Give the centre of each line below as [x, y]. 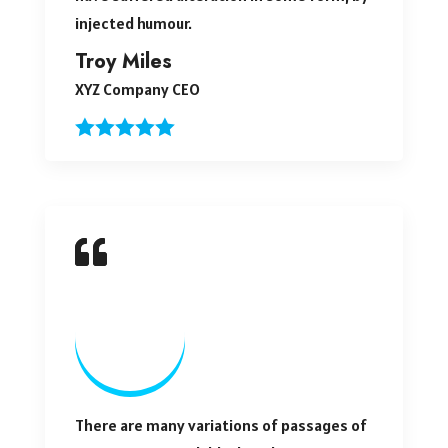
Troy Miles [123, 61]
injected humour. [133, 22]
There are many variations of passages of [220, 424]
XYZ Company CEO [137, 88]
